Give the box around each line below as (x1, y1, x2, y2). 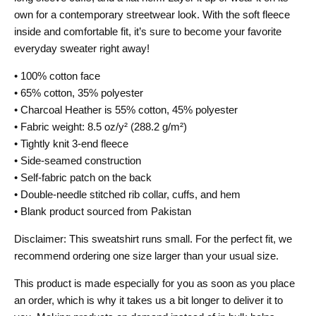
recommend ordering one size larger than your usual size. (14, 250, 279, 262)
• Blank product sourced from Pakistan (14, 205, 191, 218)
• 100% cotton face (14, 70, 100, 83)
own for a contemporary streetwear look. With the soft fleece (14, 8, 290, 21)
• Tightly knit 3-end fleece (14, 138, 128, 150)
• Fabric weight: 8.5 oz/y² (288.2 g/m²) (14, 121, 187, 133)
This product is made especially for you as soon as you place (14, 277, 295, 290)
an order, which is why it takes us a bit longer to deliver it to (14, 294, 283, 307)
